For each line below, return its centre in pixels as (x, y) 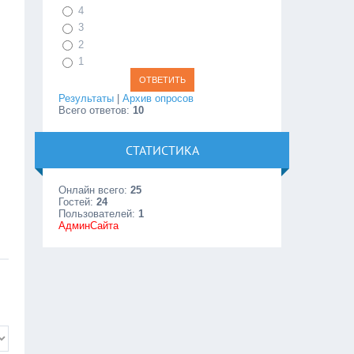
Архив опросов (158, 98)
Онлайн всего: (95, 190)
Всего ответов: (96, 110)
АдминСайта (89, 225)
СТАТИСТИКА (162, 150)
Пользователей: (99, 213)
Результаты (87, 98)
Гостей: (78, 201)
